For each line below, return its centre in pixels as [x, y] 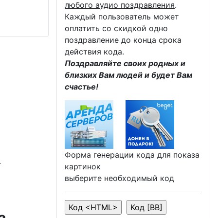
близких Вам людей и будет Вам [128, 75]
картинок [83, 166]
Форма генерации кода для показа [132, 154]
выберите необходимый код [119, 178]
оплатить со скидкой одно [116, 28]
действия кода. [94, 51]
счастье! [82, 86]
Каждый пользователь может [122, 16]
